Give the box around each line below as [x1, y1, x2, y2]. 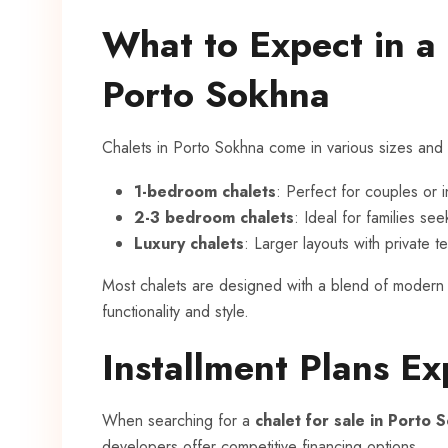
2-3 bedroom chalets [134, 206, 294, 230]
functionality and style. [102, 300, 249, 324]
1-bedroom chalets [134, 180, 276, 204]
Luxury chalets [134, 232, 244, 256]
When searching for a [102, 409, 255, 433]
